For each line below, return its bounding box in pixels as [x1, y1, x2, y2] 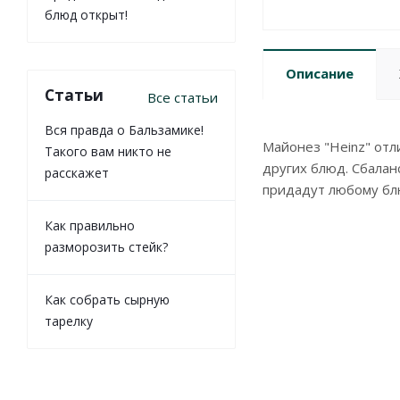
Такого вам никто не [45, 143, 171, 161]
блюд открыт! [45, 6, 128, 24]
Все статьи [147, 88, 218, 107]
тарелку [45, 312, 93, 330]
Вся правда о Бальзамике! [45, 121, 204, 139]
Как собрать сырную [45, 291, 170, 309]
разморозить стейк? [45, 238, 168, 256]
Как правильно [45, 217, 135, 235]
